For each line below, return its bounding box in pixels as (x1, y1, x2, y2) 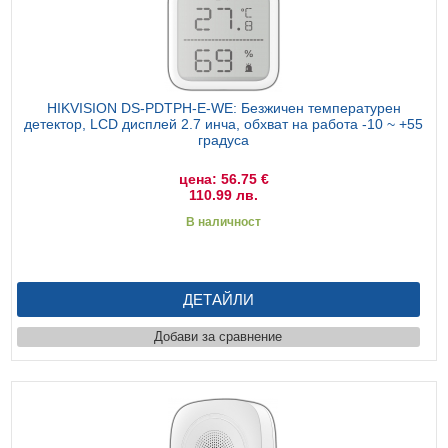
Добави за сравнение (154, 328, 283, 344)
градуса (198, 131, 250, 148)
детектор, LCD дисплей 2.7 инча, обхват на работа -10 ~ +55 (24, 115, 424, 132)
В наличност (186, 214, 262, 229)
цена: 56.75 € (178, 170, 269, 187)
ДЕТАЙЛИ (182, 290, 254, 308)
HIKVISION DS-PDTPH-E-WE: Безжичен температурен (46, 99, 401, 116)
